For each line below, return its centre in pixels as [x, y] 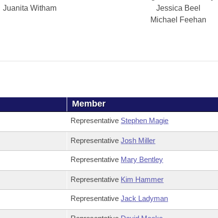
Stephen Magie [145, 120]
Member [89, 104]
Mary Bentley [142, 159]
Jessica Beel [179, 8]
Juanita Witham [29, 8]
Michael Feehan [179, 20]
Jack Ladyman [145, 198]
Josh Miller [138, 140]
